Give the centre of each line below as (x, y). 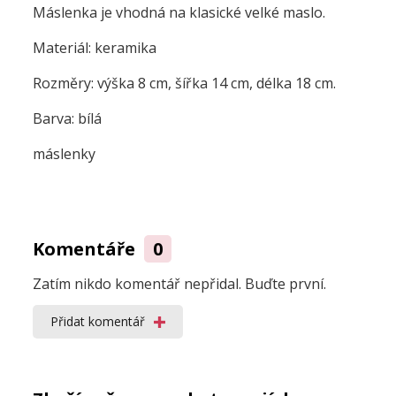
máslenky (66, 153)
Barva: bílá (69, 118)
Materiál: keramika (96, 47)
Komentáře (86, 248)
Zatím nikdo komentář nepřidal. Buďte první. (179, 283)
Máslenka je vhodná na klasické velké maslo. (181, 12)
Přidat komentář (98, 321)
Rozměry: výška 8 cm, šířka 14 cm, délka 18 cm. (186, 83)
